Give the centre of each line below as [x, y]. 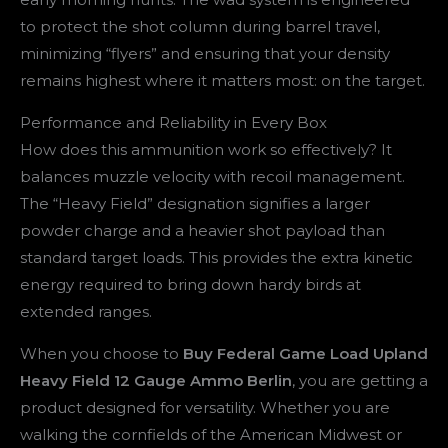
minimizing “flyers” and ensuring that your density [205, 53]
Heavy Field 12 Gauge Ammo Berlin [156, 380]
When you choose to [101, 353]
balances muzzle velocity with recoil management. [212, 176]
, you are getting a [360, 380]
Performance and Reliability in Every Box [173, 122]
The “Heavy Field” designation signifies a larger [195, 203]
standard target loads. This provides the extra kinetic [216, 257]
